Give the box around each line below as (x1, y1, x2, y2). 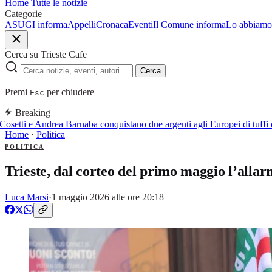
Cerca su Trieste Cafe (5, 49, 87, 59)
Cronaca (96, 19, 128, 30)
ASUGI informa (5, 19, 67, 30)
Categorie (5, 8, 42, 19)
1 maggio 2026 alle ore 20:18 (52, 191, 164, 202)
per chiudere (44, 87, 94, 97)
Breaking (15, 107, 50, 118)
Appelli (67, 19, 96, 30)
